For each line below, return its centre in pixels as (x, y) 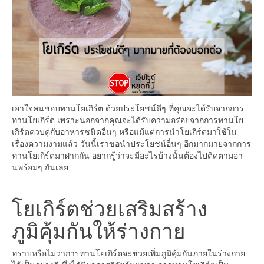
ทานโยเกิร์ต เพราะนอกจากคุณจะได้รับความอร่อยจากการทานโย (128, 119)
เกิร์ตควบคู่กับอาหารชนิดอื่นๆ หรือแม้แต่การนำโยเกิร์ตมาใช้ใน (124, 131)
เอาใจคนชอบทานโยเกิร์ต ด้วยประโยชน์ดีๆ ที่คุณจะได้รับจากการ (128, 108)
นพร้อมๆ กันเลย (40, 166)
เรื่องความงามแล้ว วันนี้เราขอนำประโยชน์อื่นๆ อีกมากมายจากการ (131, 143)
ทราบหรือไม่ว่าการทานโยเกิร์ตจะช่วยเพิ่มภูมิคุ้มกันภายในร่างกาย (128, 253)
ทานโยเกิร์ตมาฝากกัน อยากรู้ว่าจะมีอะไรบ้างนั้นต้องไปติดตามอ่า (127, 155)
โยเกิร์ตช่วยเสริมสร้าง (110, 207)
